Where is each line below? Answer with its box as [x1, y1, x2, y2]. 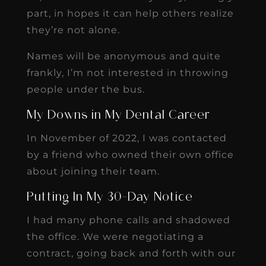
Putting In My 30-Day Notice [26, 191, 193, 204]
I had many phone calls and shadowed [26, 214, 230, 226]
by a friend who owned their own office [26, 148, 234, 160]
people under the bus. [26, 83, 148, 95]
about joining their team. [26, 165, 160, 177]
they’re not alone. [26, 24, 120, 36]
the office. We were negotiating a [26, 230, 204, 242]
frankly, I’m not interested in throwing [26, 66, 229, 78]
